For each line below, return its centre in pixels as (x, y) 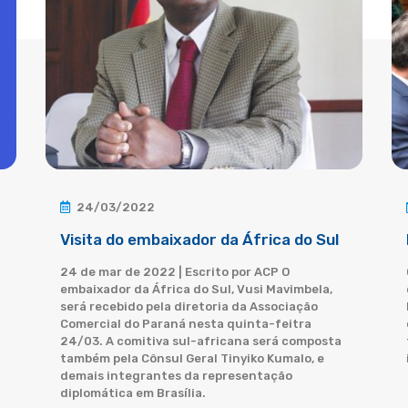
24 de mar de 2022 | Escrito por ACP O (175, 272)
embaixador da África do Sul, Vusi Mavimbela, (196, 289)
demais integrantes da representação (176, 376)
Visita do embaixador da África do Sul (199, 240)
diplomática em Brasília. (133, 393)
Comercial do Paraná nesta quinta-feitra (186, 324)
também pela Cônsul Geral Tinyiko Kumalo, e (192, 358)
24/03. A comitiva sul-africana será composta (201, 341)
